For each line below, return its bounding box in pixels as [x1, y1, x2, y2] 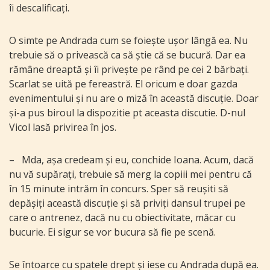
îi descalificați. [9, 1, 69, 15]
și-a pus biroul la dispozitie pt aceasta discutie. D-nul [9, 106, 245, 120]
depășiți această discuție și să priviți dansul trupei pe [9, 196, 245, 210]
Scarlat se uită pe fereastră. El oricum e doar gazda [9, 77, 237, 91]
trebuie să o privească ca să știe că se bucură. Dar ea [9, 48, 245, 62]
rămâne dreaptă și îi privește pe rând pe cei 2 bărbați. [9, 63, 249, 77]
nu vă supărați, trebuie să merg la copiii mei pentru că [9, 168, 252, 181]
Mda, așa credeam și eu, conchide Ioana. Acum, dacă [22, 153, 254, 167]
